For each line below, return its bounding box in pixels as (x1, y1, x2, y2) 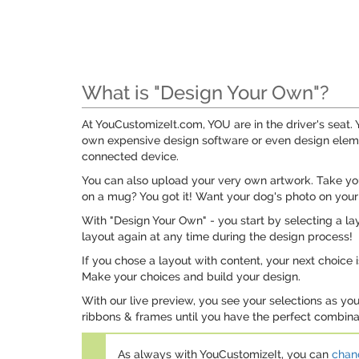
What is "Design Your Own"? (82, 81, 329, 104)
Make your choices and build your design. (82, 270, 301, 283)
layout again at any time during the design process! (82, 230, 353, 243)
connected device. (82, 150, 179, 163)
